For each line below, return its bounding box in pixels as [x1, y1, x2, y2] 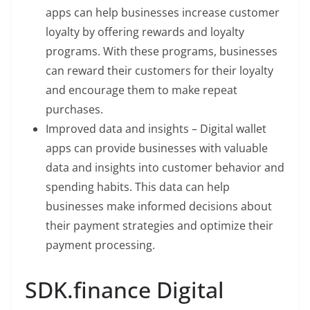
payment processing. [46, 237, 155, 253]
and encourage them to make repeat [46, 82, 237, 98]
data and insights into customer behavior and [46, 160, 284, 176]
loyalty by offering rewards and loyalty [46, 24, 244, 40]
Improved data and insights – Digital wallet [46, 121, 266, 137]
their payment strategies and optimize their [46, 218, 273, 234]
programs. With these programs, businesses [46, 44, 277, 60]
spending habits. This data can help [46, 179, 230, 195]
